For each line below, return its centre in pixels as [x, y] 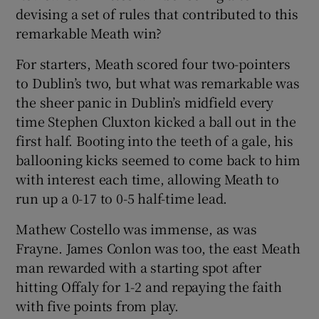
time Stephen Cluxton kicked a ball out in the [156, 121]
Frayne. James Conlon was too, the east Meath [158, 247]
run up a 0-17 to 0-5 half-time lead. [122, 198]
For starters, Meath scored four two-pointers [153, 63]
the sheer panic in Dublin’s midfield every [145, 101]
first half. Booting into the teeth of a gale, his [155, 140]
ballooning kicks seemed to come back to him [158, 159]
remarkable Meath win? [89, 32]
